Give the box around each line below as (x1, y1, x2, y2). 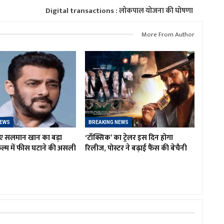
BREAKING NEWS (88, 119, 128, 125)
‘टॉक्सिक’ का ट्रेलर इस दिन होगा (84, 131, 173, 144)
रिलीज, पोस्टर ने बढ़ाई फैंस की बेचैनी (84, 141, 187, 154)
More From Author (141, 28, 194, 40)
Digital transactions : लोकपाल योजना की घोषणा (45, 4, 193, 17)
